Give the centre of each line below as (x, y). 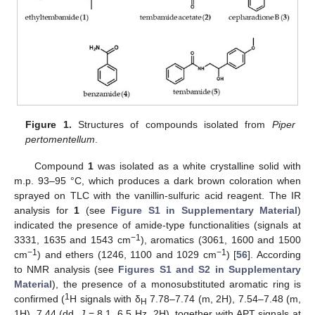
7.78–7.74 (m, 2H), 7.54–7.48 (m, (224, 299)
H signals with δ (105, 299)
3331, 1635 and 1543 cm (72, 240)
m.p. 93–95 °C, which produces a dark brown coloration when (157, 181)
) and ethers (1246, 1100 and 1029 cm (127, 255)
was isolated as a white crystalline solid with (197, 166)
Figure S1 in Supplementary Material (204, 210)
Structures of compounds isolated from (172, 124)
